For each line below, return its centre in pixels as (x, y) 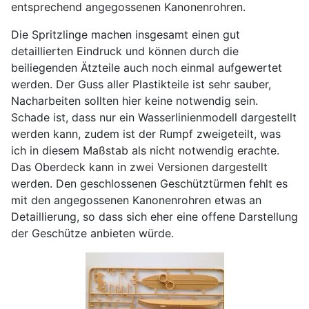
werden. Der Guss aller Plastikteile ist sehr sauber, (141, 84)
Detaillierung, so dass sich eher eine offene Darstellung (154, 217)
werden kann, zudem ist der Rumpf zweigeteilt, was (146, 134)
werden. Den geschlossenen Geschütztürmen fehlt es (149, 183)
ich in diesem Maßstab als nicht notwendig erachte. (145, 150)
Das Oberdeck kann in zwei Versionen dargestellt (139, 167)
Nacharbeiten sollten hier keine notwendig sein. (134, 101)
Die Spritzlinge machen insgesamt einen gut (126, 34)
